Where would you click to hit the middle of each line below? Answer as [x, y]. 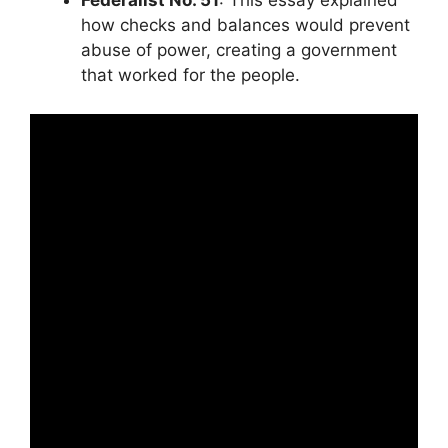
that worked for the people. [190, 75]
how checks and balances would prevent [245, 25]
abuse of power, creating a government [239, 50]
